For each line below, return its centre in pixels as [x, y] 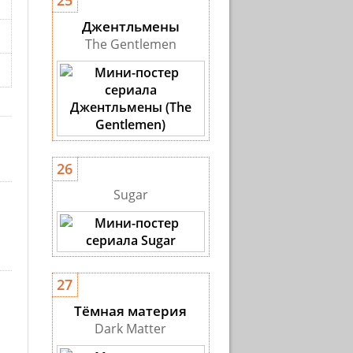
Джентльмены [130, 26]
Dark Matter [130, 329]
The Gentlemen [130, 44]
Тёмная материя [130, 311]
